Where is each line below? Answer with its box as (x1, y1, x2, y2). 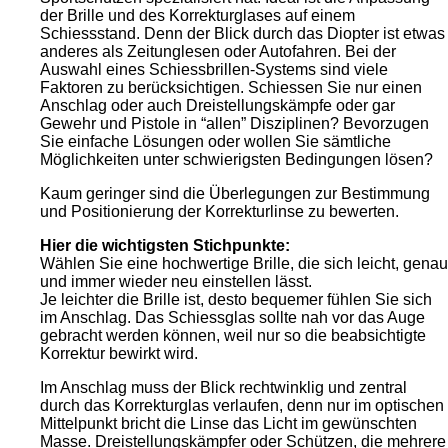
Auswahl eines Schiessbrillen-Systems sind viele (40, 61, 388, 79)
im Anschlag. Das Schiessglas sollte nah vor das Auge (40, 309, 425, 327)
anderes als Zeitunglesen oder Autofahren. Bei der (40, 43, 396, 61)
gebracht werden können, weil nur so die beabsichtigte (40, 327, 426, 345)
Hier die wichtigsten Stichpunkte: (40, 237, 290, 255)
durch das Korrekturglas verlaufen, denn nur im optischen (40, 397, 444, 415)
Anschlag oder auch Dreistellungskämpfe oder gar (40, 97, 395, 115)
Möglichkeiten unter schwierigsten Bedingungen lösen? (40, 151, 433, 169)
